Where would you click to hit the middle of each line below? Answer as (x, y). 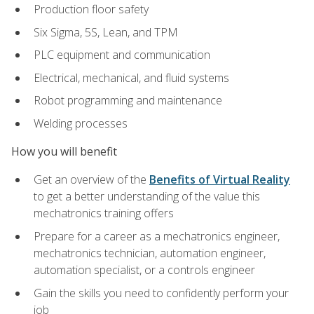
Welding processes (81, 123)
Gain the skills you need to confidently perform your (161, 293)
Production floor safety (91, 9)
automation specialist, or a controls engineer (144, 270)
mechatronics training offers (104, 213)
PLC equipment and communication (122, 55)
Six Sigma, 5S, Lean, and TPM (106, 32)
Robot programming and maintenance (128, 101)
